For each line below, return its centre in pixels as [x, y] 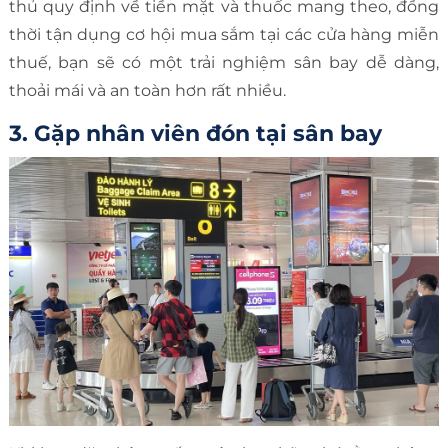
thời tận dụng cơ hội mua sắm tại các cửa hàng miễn [224, 35]
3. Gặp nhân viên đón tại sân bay [195, 134]
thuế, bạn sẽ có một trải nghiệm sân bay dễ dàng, [224, 63]
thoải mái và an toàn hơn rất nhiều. [147, 91]
